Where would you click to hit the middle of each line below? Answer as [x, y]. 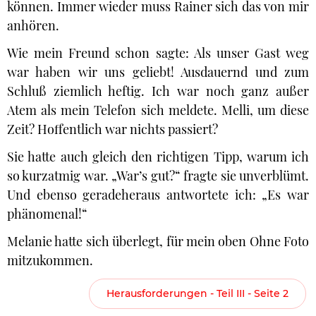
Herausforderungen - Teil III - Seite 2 [197, 293]
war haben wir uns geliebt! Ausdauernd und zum [158, 72]
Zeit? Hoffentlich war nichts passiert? [113, 129]
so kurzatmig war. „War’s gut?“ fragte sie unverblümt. [158, 176]
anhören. [33, 25]
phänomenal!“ [47, 214]
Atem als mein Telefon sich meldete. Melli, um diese [158, 110]
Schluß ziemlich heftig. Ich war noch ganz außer [158, 91]
